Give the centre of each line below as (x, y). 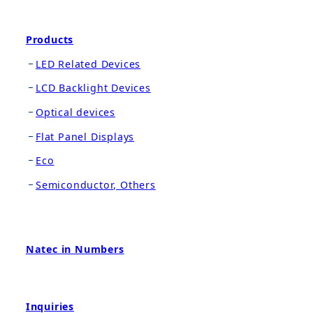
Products (50, 40)
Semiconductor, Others (96, 184)
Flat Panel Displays (85, 136)
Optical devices (76, 112)
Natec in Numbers (75, 249)
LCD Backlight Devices (93, 88)
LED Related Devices (88, 64)
